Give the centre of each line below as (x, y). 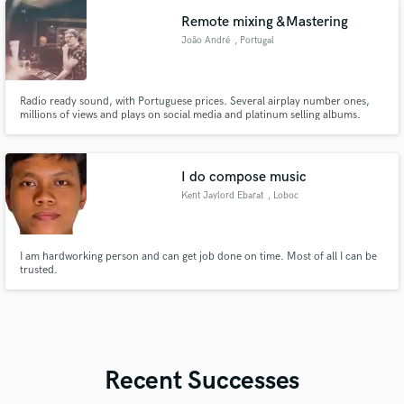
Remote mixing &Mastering (265, 23)
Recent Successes (202, 381)
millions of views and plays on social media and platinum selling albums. (190, 115)
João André (206, 41)
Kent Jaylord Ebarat (223, 195)
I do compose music (244, 177)
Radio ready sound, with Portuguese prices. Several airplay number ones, (194, 102)
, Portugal (254, 41)
